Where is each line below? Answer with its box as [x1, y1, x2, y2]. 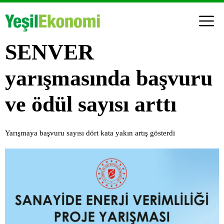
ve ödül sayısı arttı [5, 91, 176, 116]
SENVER [5, 39, 94, 64]
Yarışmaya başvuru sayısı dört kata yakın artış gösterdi [5, 128, 175, 137]
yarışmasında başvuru [5, 65, 212, 90]
